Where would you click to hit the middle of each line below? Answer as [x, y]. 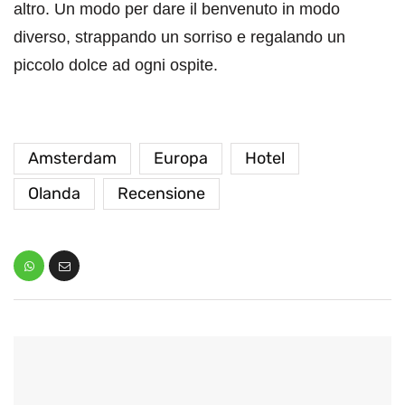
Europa [181, 159]
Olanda [54, 194]
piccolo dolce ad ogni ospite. [116, 66]
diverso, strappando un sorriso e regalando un [179, 38]
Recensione [161, 194]
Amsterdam [72, 159]
